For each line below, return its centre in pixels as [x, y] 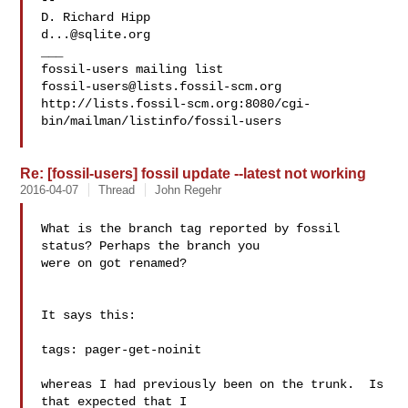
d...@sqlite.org [96, 35]
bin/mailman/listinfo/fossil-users [162, 121]
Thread [117, 190]
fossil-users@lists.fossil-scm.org [162, 87]
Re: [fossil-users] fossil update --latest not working [194, 173]
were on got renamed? [114, 263]
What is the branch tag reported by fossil [191, 229]
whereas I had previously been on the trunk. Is [213, 384]
